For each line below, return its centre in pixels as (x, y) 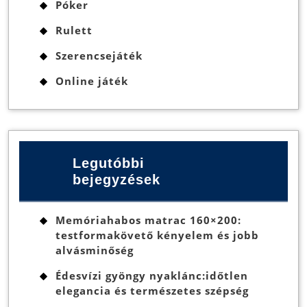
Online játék (92, 81)
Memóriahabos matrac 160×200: (148, 220)
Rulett (74, 30)
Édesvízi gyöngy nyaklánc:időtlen (152, 276)
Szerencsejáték (99, 56)
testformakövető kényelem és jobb (157, 235)
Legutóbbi (109, 163)
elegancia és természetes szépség (152, 291)
